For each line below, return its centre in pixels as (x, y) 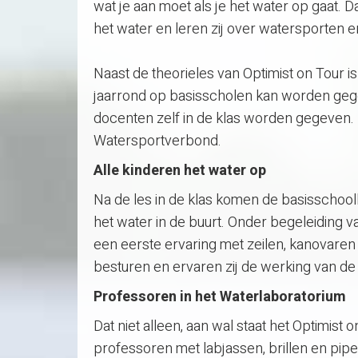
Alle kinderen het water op (181, 170)
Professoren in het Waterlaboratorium (220, 296)
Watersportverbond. (157, 141)
